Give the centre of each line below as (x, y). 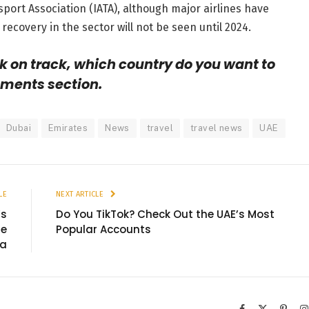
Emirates (68, 128)
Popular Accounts (103, 230)
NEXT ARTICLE (81, 195)
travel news (217, 128)
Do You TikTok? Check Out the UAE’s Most (165, 215)
